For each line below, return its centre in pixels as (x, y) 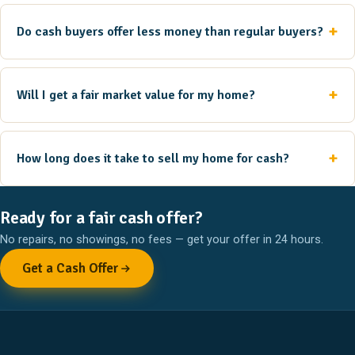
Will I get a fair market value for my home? (136, 95)
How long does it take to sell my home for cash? (153, 159)
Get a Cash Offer (71, 269)
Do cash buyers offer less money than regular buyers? (170, 32)
